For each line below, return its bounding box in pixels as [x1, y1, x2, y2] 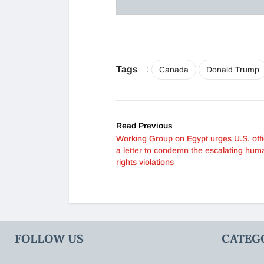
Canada [159, 65, 189, 75]
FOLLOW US [15, 231, 84, 246]
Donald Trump [206, 65, 259, 75]
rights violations [116, 157, 174, 167]
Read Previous [116, 121, 173, 131]
